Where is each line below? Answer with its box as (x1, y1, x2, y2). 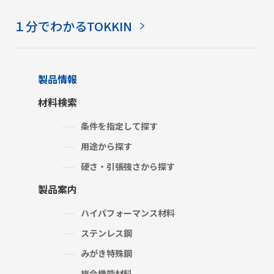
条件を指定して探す (81, 119, 158, 132)
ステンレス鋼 (81, 226, 133, 239)
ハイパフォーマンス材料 (81, 206, 176, 219)
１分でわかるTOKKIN (13, 17, 133, 35)
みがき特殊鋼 (81, 246, 133, 259)
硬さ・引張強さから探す (81, 160, 176, 172)
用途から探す (81, 139, 133, 152)
